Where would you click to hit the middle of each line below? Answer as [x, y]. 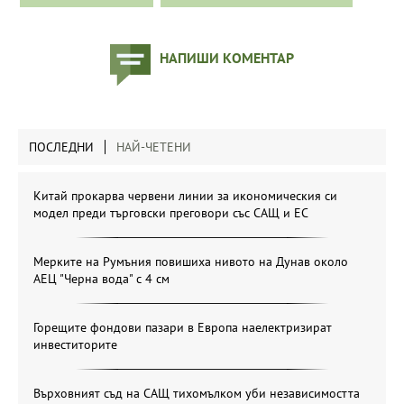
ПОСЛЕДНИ [61, 147]
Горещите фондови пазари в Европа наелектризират [183, 328]
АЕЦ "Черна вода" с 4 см [101, 279]
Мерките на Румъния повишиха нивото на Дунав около [191, 262]
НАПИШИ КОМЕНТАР [227, 58]
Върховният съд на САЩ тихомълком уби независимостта [197, 394]
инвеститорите [75, 345]
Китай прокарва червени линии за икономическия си [185, 196]
